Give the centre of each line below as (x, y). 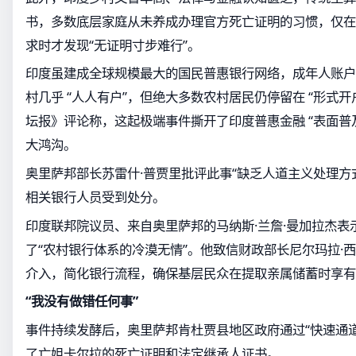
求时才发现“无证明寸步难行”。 (113, 44)
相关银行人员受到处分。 (95, 197)
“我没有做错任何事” (82, 301)
